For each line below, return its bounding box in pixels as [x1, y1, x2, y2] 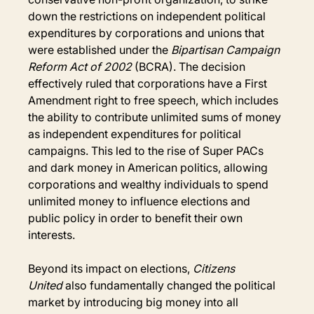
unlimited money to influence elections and [28, 193, 254, 208]
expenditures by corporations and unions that [28, 25, 268, 40]
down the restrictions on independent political [28, 8, 269, 23]
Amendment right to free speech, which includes [28, 93, 282, 107]
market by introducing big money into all [28, 294, 242, 309]
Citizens [193, 261, 238, 275]
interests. [28, 227, 76, 242]
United [28, 278, 63, 292]
